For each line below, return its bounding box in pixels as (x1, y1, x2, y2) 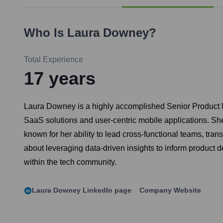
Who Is (24, 26, 67, 40)
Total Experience (24, 55, 83, 64)
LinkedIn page (81, 186, 131, 195)
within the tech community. (24, 158, 116, 167)
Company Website (139, 186, 201, 195)
